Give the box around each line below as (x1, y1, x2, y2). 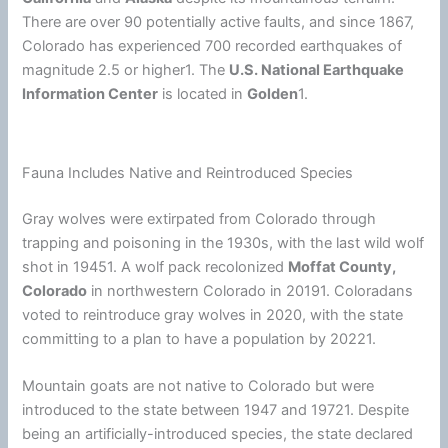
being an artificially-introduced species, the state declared (22, 425, 414, 444)
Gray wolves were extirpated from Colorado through (22, 209, 377, 228)
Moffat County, (288, 257, 397, 276)
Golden (247, 84, 299, 103)
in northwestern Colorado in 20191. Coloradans (87, 281, 414, 300)
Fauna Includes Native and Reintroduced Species (22, 164, 354, 182)
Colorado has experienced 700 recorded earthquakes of (22, 36, 403, 55)
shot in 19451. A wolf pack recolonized (22, 257, 289, 276)
